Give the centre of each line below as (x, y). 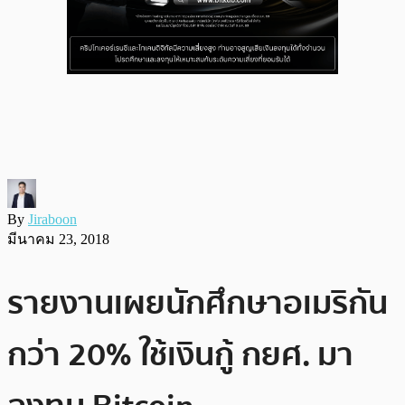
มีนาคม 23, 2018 (58, 239)
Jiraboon (52, 219)
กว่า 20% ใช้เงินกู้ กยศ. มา (180, 354)
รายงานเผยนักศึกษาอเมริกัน (198, 303)
